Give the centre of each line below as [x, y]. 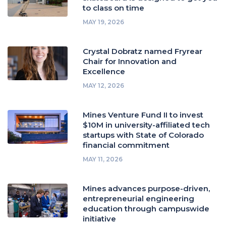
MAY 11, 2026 [103, 159]
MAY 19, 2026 [104, 22]
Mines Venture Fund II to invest [143, 115]
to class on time [114, 8]
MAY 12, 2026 [104, 86]
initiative [100, 219]
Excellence [104, 71]
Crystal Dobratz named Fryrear [143, 51]
